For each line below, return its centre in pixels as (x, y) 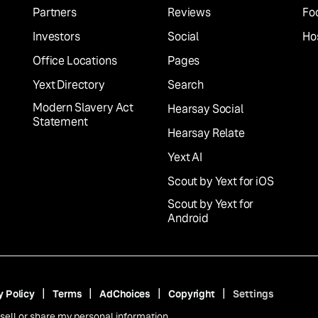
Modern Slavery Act (83, 108)
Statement (60, 122)
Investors (56, 37)
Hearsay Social (205, 109)
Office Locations (75, 61)
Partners (55, 12)
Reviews (189, 12)
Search (186, 85)
